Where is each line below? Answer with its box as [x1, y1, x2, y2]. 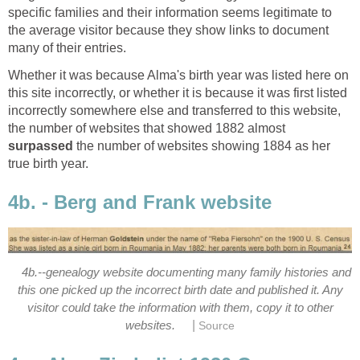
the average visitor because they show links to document [8, 22, 329, 37]
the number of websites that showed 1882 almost [8, 121, 285, 135]
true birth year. [8, 156, 88, 170]
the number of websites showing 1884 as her [73, 138, 330, 153]
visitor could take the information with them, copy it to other [27, 301, 333, 314]
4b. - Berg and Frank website [8, 190, 272, 213]
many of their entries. [8, 40, 126, 55]
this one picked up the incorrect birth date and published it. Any [17, 283, 343, 297]
